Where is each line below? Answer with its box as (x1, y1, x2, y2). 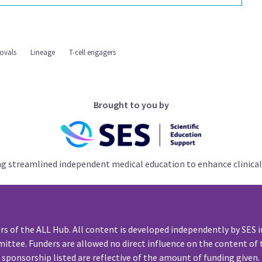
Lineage (30, 47, 56, 57)
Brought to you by (93, 98, 169, 111)
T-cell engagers (69, 47, 116, 57)
